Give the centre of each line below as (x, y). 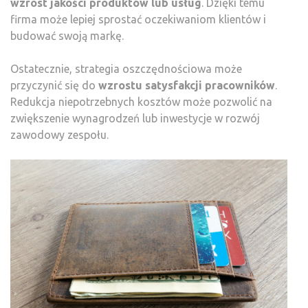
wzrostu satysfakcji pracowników (187, 86)
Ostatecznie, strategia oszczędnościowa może (126, 69)
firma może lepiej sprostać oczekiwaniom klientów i (138, 20)
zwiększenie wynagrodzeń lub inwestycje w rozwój (135, 119)
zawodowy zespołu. (59, 135)
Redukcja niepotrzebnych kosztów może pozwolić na (141, 102)
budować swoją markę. (67, 36)
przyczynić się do (54, 86)
